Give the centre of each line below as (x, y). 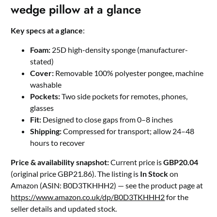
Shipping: (46, 131)
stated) (42, 62)
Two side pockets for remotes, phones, (124, 96)
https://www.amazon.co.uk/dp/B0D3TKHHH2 (88, 197)
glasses (42, 108)
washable (46, 85)
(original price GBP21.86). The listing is (76, 174)
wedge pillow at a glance (76, 10)
